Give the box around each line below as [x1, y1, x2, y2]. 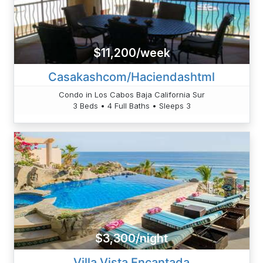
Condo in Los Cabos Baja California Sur [58, 89, 205, 99]
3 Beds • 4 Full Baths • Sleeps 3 [72, 100, 191, 110]
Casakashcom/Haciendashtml [48, 69, 215, 84]
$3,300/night [95, 231, 168, 246]
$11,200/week [93, 46, 170, 60]
